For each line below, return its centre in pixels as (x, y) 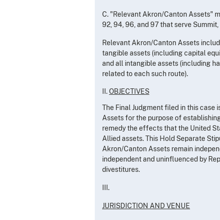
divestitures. (121, 169)
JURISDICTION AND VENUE (146, 206)
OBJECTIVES (129, 91)
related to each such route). (145, 73)
